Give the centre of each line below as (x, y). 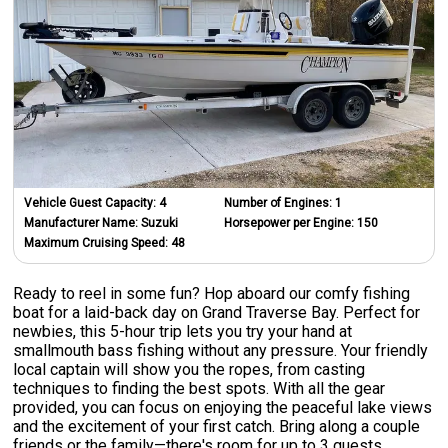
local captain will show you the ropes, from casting (189, 369)
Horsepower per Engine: (290, 222)
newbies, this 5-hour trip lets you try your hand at (183, 331)
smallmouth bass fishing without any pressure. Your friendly (221, 350)
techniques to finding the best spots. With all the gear (199, 388)
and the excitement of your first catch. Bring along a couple (217, 426)
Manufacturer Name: (83, 222)
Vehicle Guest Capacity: (92, 202)
